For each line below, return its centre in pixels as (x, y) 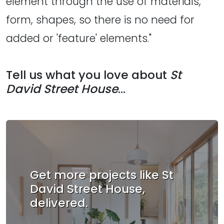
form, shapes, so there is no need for (100, 19)
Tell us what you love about (88, 75)
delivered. (59, 203)
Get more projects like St (102, 175)
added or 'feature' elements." (79, 38)
